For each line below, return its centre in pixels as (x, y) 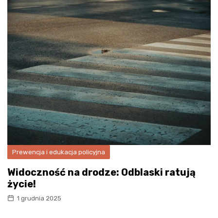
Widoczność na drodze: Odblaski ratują (101, 173)
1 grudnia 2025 (39, 199)
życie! (22, 184)
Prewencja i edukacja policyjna (59, 152)
